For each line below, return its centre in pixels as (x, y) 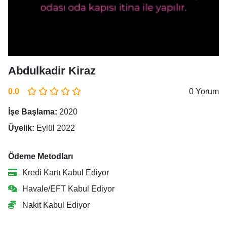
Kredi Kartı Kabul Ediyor (65, 173)
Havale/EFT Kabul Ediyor (67, 189)
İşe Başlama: (33, 112)
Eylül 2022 (55, 128)
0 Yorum (204, 91)
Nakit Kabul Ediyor (55, 205)
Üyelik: (21, 128)
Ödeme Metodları (41, 156)
